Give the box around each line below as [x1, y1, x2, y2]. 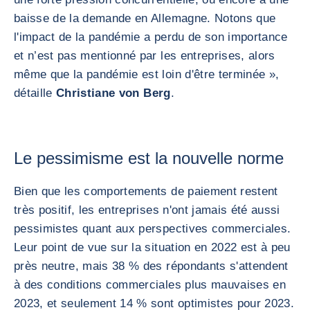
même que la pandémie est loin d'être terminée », [14, 68, 280, 81]
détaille [14, 86, 57, 100]
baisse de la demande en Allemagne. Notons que [14, 12, 276, 25]
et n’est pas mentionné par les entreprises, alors [14, 49, 275, 62]
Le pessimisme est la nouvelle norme [14, 149, 284, 167]
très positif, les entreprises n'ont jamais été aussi [14, 203, 280, 217]
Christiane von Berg [56, 86, 171, 100]
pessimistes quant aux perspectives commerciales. [14, 222, 291, 235]
